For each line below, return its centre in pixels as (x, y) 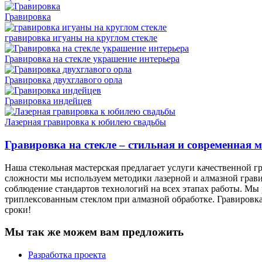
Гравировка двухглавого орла (63, 80)
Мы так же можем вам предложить (94, 232)
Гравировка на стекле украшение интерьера (92, 59)
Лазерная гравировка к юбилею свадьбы (85, 122)
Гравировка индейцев (48, 101)
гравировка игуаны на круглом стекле (81, 38)
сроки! (18, 209)
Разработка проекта (67, 255)
